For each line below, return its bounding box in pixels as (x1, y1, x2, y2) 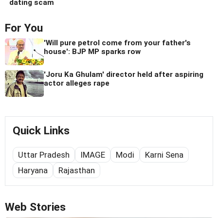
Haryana (18, 165, 48, 175)
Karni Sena (145, 149, 183, 160)
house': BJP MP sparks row (44, 47, 141, 56)
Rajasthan (58, 165, 95, 175)
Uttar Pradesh (18, 149, 70, 160)
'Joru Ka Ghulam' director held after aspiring (44, 70, 203, 79)
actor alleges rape (44, 78, 109, 88)
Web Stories (5, 200, 66, 214)
